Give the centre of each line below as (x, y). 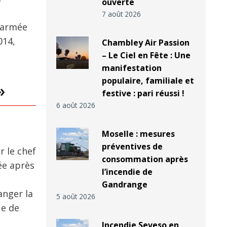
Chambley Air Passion (145, 43)
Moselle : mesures (138, 134)
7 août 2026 (121, 14)
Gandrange (124, 185)
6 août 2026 (76, 105)
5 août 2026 (76, 197)
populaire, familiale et (148, 81)
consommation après (145, 159)
